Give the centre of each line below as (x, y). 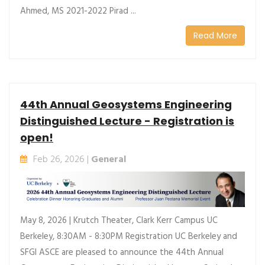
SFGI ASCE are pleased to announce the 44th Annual (122, 253)
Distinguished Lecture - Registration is (127, 121)
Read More (215, 35)
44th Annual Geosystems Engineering (126, 104)
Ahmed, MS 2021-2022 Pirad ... (78, 11)
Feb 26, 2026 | (62, 159)
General (109, 159)
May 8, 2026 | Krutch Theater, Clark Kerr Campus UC (119, 221)
